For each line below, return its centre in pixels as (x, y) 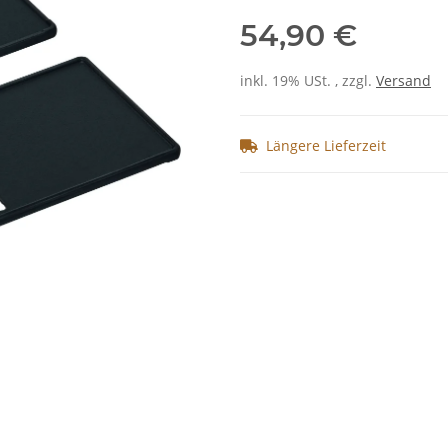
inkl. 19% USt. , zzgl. (308, 81)
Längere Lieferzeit (326, 146)
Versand (403, 81)
